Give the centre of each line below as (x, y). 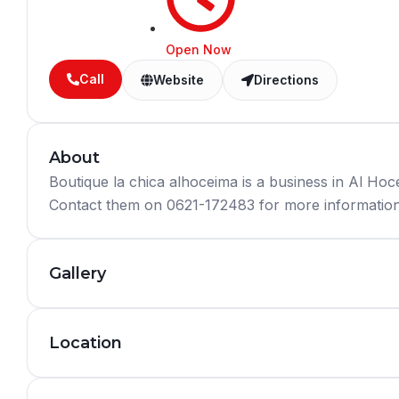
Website (179, 80)
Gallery (77, 273)
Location (85, 343)
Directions (286, 80)
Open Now (199, 49)
